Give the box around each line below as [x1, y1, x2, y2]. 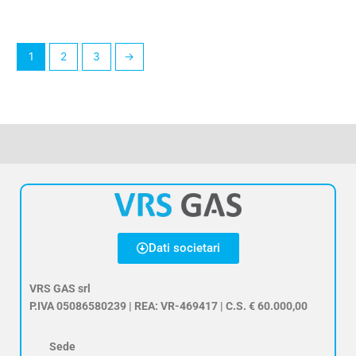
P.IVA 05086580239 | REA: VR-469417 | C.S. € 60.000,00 [29, 300, 308, 313]
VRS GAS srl [29, 282, 91, 296]
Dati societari [148, 241, 220, 256]
